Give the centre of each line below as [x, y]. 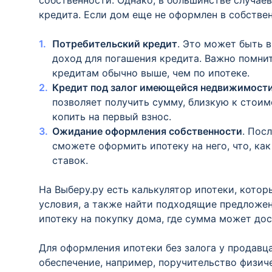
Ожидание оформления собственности [147, 131]
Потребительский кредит [115, 44]
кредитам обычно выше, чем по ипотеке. [151, 73]
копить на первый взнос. [112, 117]
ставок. [70, 160]
